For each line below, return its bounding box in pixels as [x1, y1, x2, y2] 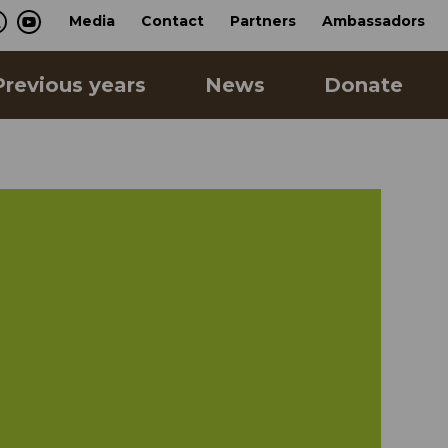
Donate [323, 73, 403, 97]
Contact [141, 12, 204, 30]
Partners [230, 12, 296, 30]
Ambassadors [322, 12, 425, 30]
